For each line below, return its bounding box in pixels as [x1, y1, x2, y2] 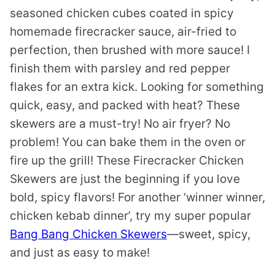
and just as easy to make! [10, 246, 150, 260]
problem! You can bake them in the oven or [10, 135, 246, 149]
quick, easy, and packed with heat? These [10, 98, 240, 112]
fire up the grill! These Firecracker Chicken [10, 153, 244, 168]
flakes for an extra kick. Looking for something [10, 80, 264, 94]
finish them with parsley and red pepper [10, 61, 230, 76]
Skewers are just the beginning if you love [10, 172, 240, 186]
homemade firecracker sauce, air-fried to [10, 25, 236, 39]
